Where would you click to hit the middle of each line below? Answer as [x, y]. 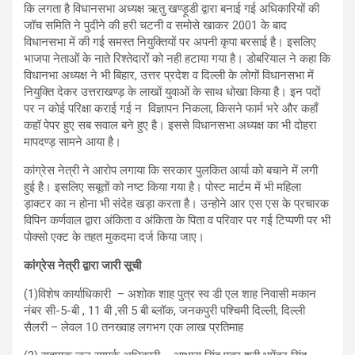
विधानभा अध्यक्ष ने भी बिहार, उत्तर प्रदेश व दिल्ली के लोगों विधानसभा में [169, 75]
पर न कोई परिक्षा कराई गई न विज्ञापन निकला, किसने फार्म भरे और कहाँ [171, 108]
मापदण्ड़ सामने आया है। [73, 141]
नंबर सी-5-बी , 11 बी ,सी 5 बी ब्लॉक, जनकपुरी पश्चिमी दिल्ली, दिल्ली [164, 310]
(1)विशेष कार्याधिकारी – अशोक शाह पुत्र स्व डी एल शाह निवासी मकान [170, 294]
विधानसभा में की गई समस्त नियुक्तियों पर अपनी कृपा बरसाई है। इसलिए [170, 42]
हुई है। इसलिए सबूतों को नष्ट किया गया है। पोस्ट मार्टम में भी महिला [162, 187]
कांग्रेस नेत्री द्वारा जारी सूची [84, 265]
